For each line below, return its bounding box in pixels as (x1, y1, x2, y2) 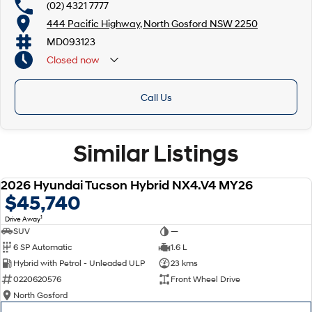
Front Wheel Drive (170, 274, 240, 285)
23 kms (170, 258, 198, 269)
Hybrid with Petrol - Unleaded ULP (13, 258, 145, 269)
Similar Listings (73, 139, 239, 168)
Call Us (140, 91, 172, 103)
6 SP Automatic (13, 242, 72, 253)
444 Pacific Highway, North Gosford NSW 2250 (47, 17, 258, 30)
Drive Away (5, 213, 40, 224)
